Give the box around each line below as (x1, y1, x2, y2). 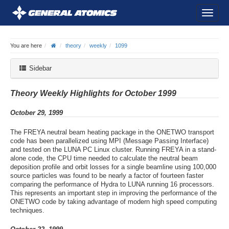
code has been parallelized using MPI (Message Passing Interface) (10, 137, 209, 145)
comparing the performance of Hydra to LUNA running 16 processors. (10, 180, 214, 189)
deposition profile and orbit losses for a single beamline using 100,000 (10, 163, 216, 171)
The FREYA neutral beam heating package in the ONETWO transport (10, 128, 214, 136)
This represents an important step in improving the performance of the (10, 189, 217, 197)
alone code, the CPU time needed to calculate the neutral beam (10, 154, 198, 163)
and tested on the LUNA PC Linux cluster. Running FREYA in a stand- (10, 146, 216, 154)
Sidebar (27, 64, 52, 72)
